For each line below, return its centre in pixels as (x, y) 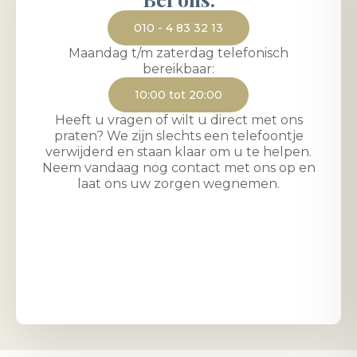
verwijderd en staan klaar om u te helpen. (178, 151)
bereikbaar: (178, 69)
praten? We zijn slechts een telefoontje (178, 135)
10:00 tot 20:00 (178, 94)
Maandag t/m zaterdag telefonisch (178, 53)
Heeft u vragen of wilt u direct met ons (178, 120)
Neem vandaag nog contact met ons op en (178, 167)
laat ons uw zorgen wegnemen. (178, 183)
